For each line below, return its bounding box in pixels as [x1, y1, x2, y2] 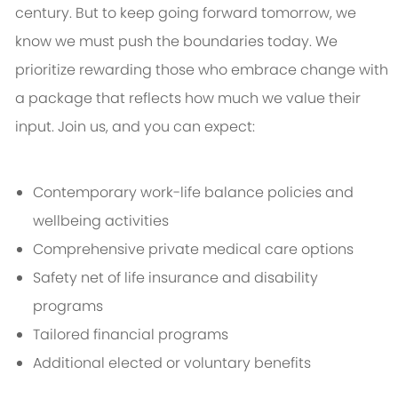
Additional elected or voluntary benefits [32, 353, 311, 374]
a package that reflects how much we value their [14, 88, 361, 109]
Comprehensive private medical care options [32, 239, 354, 260]
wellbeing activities [32, 211, 169, 232]
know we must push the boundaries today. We [14, 31, 338, 52]
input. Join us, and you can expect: [14, 116, 255, 138]
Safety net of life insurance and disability [32, 267, 318, 289]
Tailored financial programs [32, 324, 228, 346]
